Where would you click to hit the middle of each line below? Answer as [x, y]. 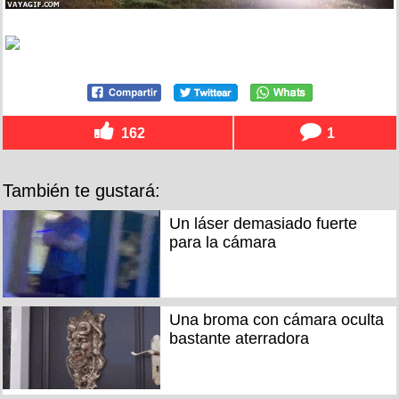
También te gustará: [81, 190]
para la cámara [222, 242]
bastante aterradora [239, 339]
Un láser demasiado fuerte [263, 223]
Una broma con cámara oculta [276, 320]
